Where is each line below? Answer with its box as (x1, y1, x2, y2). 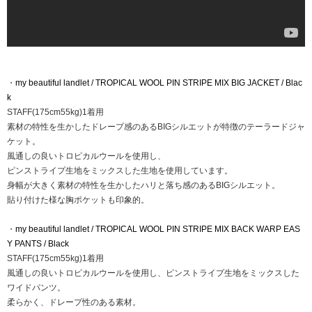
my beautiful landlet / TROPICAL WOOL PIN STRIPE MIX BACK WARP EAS (15, 224, 300, 235)
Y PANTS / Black (7, 239, 69, 249)
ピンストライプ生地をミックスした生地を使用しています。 (7, 166, 233, 176)
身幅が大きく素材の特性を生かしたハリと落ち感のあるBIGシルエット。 (7, 180, 280, 191)
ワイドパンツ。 (7, 283, 65, 293)
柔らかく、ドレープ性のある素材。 (7, 297, 141, 308)
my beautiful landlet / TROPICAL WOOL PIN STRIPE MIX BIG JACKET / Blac (15, 78, 302, 88)
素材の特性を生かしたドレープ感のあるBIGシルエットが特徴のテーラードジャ (7, 122, 305, 132)
